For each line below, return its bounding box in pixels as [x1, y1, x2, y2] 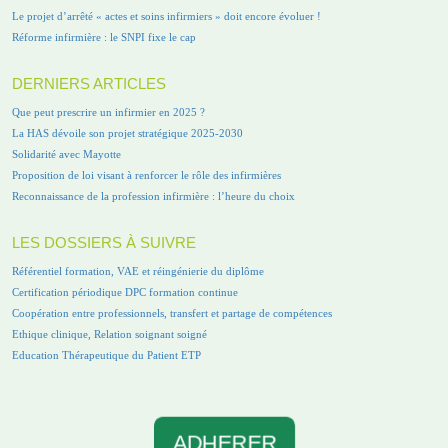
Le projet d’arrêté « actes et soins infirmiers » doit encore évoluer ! [12, 9, 321, 22]
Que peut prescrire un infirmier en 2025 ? [12, 105, 205, 118]
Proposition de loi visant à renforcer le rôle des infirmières [12, 168, 281, 181]
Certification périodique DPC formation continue [12, 285, 238, 298]
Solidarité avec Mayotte [12, 147, 121, 160]
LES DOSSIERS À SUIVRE [12, 234, 196, 251]
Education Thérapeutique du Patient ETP [12, 348, 201, 361]
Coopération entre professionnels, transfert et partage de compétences [12, 306, 332, 319]
